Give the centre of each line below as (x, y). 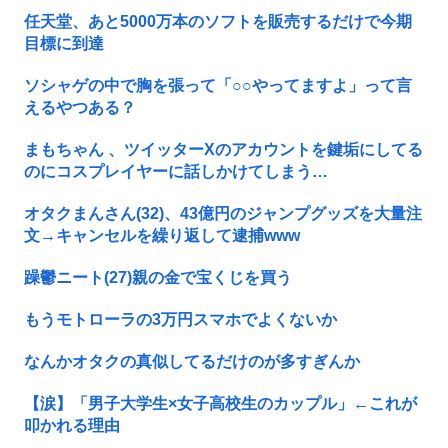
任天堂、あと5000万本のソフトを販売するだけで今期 (218, 21)
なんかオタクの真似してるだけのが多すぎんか (192, 361)
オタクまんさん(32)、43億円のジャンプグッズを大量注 (223, 213)
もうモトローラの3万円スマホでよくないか (180, 319)
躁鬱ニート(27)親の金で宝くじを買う (158, 277)
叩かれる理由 (72, 425)
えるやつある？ (80, 107)
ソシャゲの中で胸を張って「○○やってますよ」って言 (218, 85)
